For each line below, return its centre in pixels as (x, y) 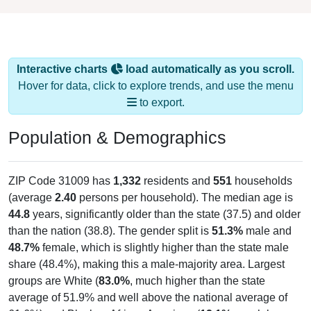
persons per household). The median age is (185, 197)
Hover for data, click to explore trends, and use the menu (155, 85)
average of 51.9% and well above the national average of (148, 297)
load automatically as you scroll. (209, 69)
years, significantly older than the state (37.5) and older (165, 214)
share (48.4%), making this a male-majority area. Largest (146, 264)
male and (267, 230)
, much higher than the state (197, 280)
